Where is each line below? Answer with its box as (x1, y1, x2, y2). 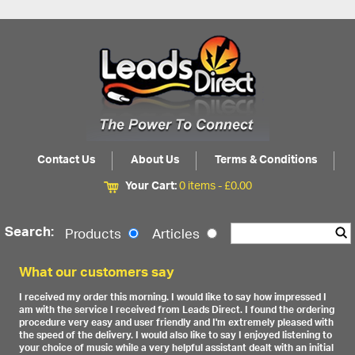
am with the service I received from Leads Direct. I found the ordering (19, 300, 335, 322)
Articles (151, 220, 203, 250)
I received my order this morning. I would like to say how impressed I (19, 287, 327, 309)
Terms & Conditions (214, 148, 318, 174)
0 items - (179, 174, 224, 200)
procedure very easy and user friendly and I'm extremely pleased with (19, 312, 334, 334)
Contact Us (36, 148, 96, 174)
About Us (130, 148, 180, 174)
